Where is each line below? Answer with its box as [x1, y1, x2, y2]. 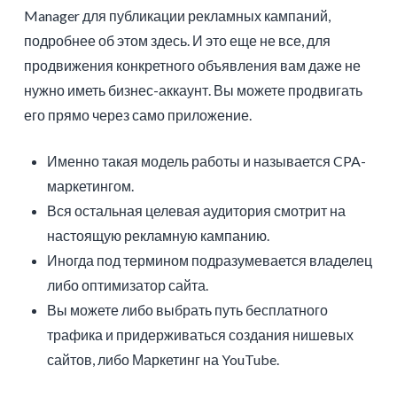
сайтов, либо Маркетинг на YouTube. [47, 351, 280, 369]
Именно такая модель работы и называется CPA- [47, 152, 367, 170]
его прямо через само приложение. [23, 106, 252, 124]
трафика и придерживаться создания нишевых [47, 326, 354, 344]
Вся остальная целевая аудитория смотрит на [47, 202, 346, 220]
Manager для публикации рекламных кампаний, [23, 7, 331, 25]
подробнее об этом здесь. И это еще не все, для [23, 32, 331, 50]
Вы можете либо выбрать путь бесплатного [47, 301, 329, 319]
